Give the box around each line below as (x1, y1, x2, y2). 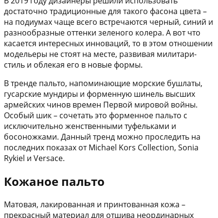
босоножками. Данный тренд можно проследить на (4, 131, 200, 143)
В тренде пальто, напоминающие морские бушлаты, (4, 78, 202, 89)
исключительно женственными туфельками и (4, 121, 176, 132)
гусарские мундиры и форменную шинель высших (4, 89, 195, 100)
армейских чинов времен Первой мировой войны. (4, 99, 198, 110)
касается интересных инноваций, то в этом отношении (4, 38, 213, 49)
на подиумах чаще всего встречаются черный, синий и (4, 17, 213, 28)
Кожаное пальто (4, 173, 105, 190)
